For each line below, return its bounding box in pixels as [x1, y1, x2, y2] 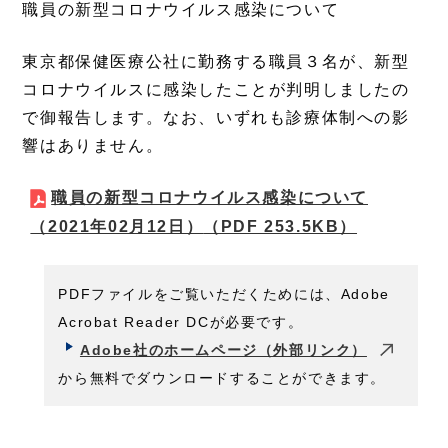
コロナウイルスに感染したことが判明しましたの [22, 80, 410, 98]
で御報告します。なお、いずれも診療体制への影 [22, 108, 410, 126]
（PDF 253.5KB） [203, 218, 358, 236]
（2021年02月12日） [30, 218, 204, 236]
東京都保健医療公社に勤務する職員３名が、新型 [22, 52, 410, 70]
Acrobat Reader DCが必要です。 [58, 313, 304, 330]
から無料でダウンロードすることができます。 [58, 369, 386, 386]
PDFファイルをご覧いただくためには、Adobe [58, 285, 390, 302]
